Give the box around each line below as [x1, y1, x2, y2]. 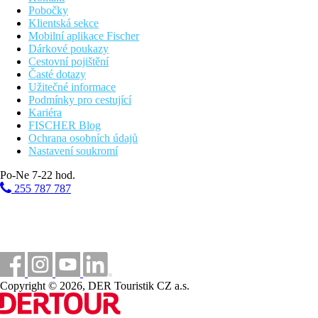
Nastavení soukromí [28, 145, 118, 158]
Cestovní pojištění [28, 55, 109, 68]
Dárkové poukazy [28, 43, 109, 55]
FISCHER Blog [28, 119, 101, 132]
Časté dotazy [28, 68, 86, 81]
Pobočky [28, 4, 68, 17]
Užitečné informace [28, 81, 116, 94]
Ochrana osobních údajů [28, 132, 138, 145]
